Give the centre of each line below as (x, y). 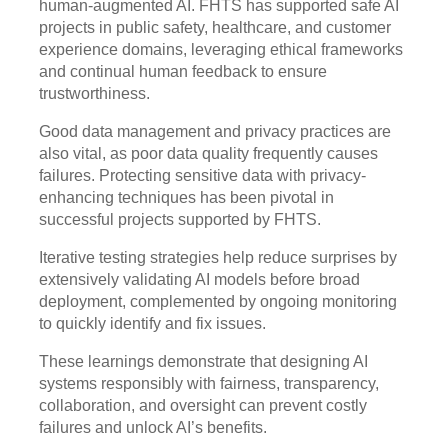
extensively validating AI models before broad (199, 279)
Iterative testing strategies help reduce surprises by (218, 257)
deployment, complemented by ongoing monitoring (218, 301)
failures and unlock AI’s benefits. (153, 427)
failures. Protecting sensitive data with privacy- (202, 175)
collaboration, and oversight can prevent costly (203, 405)
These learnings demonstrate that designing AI (203, 361)
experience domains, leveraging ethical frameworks (221, 49)
